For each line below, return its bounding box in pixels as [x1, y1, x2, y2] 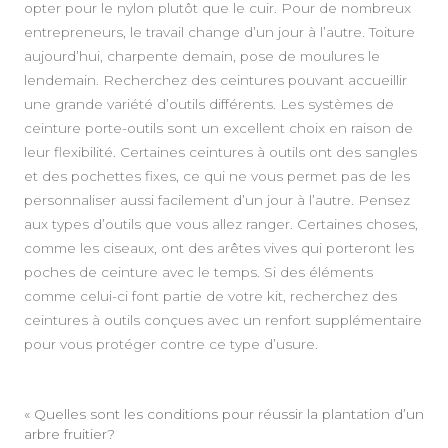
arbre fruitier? [24, 426, 115, 443]
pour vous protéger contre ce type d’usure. [24, 336, 318, 353]
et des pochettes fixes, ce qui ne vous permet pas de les [24, 168, 410, 185]
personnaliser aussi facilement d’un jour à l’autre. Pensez [24, 192, 410, 209]
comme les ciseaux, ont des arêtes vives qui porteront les [24, 240, 414, 257]
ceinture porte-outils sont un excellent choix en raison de [24, 120, 413, 137]
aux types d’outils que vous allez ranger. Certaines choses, [24, 216, 418, 233]
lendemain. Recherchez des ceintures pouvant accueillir [24, 72, 407, 89]
